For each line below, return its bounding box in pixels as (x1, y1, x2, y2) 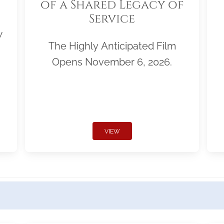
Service (89, 11, 135, 27)
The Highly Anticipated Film (48, 40, 176, 52)
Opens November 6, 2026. (52, 56, 172, 68)
